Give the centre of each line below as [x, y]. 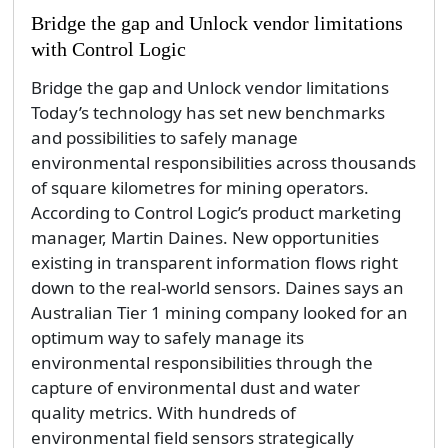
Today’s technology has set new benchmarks [207, 113]
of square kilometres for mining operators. [199, 188]
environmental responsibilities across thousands [223, 163]
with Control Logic [108, 49]
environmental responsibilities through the [201, 363]
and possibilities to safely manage [164, 138]
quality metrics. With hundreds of [163, 413]
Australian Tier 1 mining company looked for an [219, 313]
